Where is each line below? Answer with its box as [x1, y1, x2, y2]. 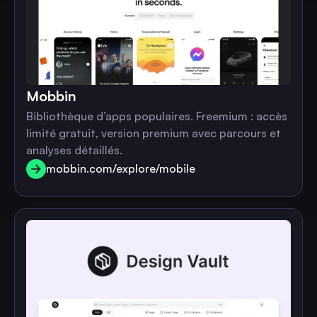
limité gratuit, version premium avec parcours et [26, 126, 281, 140]
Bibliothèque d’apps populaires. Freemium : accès [26, 109, 287, 123]
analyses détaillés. [26, 143, 122, 157]
